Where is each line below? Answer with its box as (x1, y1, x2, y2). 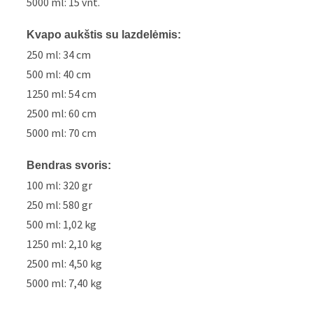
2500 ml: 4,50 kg (27, 256, 103, 271)
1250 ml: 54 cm (27, 87, 97, 101)
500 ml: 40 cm (27, 67, 92, 82)
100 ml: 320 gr (27, 178, 93, 193)
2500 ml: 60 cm (27, 106, 97, 121)
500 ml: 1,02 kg (27, 217, 97, 232)
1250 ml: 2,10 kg (27, 237, 103, 252)
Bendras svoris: (27, 159, 112, 172)
